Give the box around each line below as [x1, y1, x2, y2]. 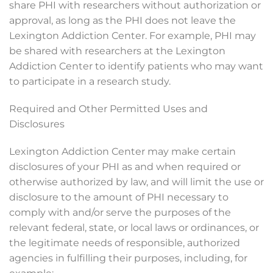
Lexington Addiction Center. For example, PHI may [9, 30, 256, 41]
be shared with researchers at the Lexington [9, 45, 225, 57]
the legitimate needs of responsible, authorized [9, 237, 240, 249]
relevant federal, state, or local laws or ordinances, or [9, 222, 259, 233]
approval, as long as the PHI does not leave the [9, 15, 236, 26]
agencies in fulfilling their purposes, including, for [9, 252, 247, 264]
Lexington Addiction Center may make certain [9, 146, 236, 157]
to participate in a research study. [9, 76, 171, 87]
